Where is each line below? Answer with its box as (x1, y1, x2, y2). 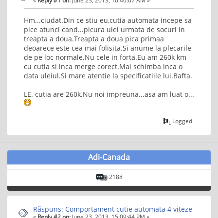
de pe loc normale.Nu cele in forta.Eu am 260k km (24, 53, 186, 62)
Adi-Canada (88, 152, 130, 163)
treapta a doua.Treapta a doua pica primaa (24, 34, 164, 44)
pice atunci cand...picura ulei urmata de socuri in (24, 25, 185, 35)
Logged (171, 117, 193, 125)
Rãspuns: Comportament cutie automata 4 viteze (33, 204, 192, 214)
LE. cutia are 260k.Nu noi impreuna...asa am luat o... (24, 90, 194, 99)
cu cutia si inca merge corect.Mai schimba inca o (24, 62, 182, 72)
